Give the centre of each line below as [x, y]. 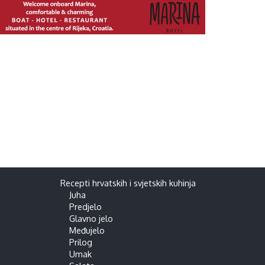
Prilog [80, 242]
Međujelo [87, 230]
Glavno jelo [91, 218]
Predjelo [85, 206]
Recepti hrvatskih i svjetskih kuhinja [128, 183]
